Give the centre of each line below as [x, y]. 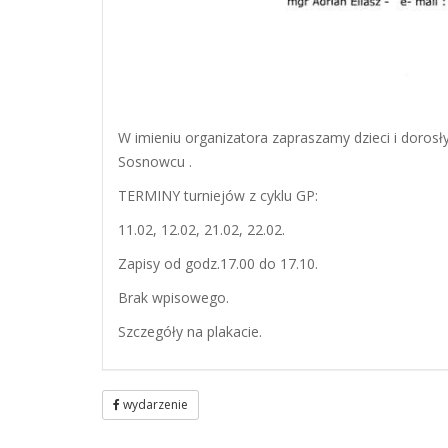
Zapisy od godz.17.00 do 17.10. [218, 264]
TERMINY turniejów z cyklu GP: [218, 196]
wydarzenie [154, 405]
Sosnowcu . [155, 162]
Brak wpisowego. [173, 298]
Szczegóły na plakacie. [190, 332]
